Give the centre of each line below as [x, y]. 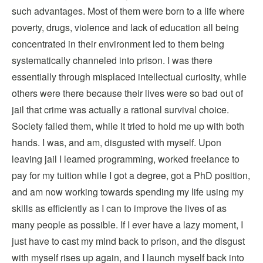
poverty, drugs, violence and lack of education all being [125, 27]
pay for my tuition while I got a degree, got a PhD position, [131, 175]
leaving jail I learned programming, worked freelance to [126, 159]
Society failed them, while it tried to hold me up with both [128, 126]
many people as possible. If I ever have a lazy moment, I [127, 225]
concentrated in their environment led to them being [118, 44]
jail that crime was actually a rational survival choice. [120, 109]
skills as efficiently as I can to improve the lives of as [119, 208]
